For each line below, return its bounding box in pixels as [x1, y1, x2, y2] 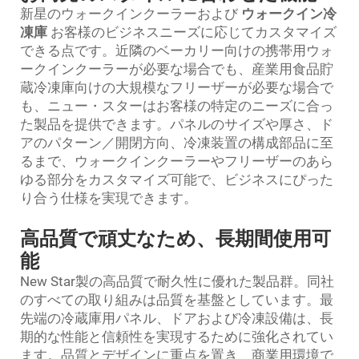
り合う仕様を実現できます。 [20, 190, 197, 206]
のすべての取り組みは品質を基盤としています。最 [20, 292, 333, 308]
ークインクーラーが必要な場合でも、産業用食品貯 [20, 61, 333, 77]
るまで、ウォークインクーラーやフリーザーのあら [20, 153, 333, 169]
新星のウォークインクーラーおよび [20, 6, 241, 22]
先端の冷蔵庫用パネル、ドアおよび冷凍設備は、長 [20, 310, 333, 326]
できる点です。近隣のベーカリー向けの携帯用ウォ [20, 42, 333, 58]
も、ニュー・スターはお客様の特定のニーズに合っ [20, 98, 333, 114]
